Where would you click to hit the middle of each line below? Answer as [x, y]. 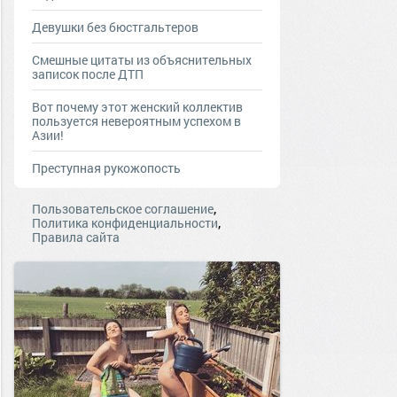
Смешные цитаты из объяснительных [142, 60]
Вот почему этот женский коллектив [137, 107]
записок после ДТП [88, 74]
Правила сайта [76, 237]
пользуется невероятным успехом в [136, 121]
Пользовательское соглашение [123, 209]
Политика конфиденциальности [125, 223]
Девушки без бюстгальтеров [115, 27]
